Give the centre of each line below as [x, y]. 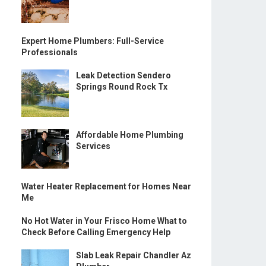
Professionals [50, 52]
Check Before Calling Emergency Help [96, 232]
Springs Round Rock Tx [122, 87]
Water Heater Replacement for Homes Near [106, 186]
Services [93, 146]
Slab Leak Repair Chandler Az [134, 255]
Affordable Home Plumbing [130, 135]
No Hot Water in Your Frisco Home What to [104, 221]
